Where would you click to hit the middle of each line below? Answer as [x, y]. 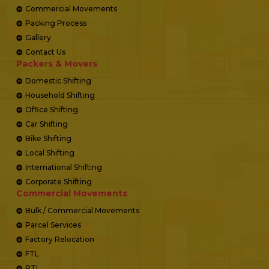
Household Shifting [60, 95]
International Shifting [64, 167]
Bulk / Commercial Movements [82, 210]
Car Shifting [47, 124]
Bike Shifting [48, 138]
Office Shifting [52, 109]
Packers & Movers [57, 63]
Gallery [38, 37]
